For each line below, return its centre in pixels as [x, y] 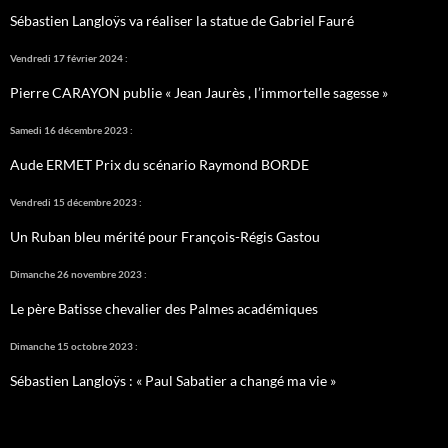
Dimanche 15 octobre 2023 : [74, 346]
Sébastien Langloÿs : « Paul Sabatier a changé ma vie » [173, 381]
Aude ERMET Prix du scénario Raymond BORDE [159, 165]
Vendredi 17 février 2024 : [69, 58]
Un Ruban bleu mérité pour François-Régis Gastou [165, 237]
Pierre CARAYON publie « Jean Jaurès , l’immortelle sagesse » [199, 93]
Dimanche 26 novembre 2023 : [78, 274]
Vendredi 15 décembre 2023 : [76, 202]
